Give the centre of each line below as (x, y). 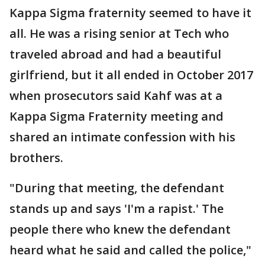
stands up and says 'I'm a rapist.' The (117, 209)
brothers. (36, 158)
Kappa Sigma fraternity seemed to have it (130, 13)
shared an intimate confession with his (122, 137)
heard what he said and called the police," (130, 250)
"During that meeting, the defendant (117, 188)
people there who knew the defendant (120, 229)
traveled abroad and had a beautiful (115, 54)
